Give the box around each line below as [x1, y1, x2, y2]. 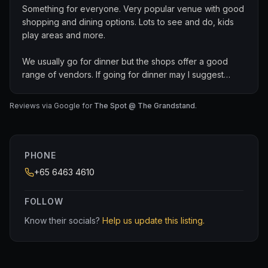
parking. [22, 122, 54, 132]
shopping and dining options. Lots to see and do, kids [22, 17, 234, 27]
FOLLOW [25, 196, 63, 206]
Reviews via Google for [10, 101, 94, 110]
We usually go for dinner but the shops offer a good [22, 56, 228, 66]
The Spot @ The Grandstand [94, 101, 195, 110]
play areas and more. [22, 30, 105, 40]
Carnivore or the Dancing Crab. [22, 83, 145, 93]
